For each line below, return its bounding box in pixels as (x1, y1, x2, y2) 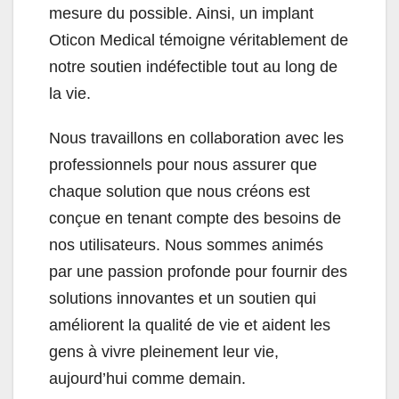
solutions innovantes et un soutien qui (49, 289, 316, 308)
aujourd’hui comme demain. (49, 370, 246, 388)
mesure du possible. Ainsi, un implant (49, 4, 313, 23)
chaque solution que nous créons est (49, 183, 310, 201)
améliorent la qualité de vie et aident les (49, 316, 330, 335)
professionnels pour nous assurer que (49, 156, 317, 175)
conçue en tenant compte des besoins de (49, 209, 341, 228)
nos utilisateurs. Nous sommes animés (49, 236, 323, 255)
